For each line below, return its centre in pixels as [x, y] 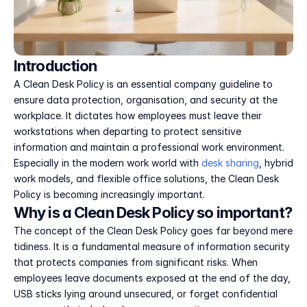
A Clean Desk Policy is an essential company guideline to [143, 84]
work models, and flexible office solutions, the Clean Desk [146, 179]
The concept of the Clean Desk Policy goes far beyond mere [153, 231]
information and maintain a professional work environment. [149, 147]
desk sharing [230, 163]
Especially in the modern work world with [108, 163]
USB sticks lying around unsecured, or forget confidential [146, 294]
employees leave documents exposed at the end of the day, [152, 278]
